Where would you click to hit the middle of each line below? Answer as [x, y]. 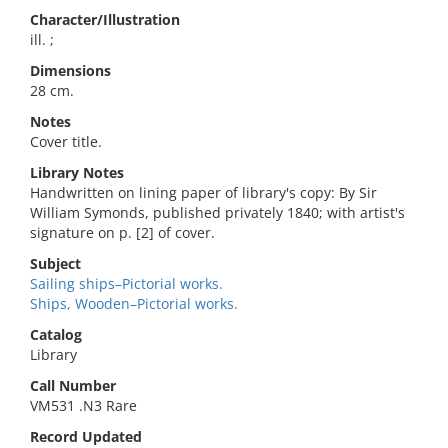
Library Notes [77, 172]
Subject [55, 263]
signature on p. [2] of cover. [122, 232]
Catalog [56, 334]
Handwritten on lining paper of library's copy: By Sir [203, 192]
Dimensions [70, 70]
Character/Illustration [105, 19]
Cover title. [66, 141]
